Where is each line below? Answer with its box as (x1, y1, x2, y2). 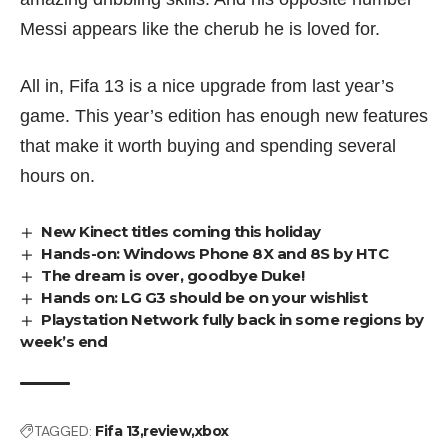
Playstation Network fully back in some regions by (41, 310, 424, 330)
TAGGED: (34, 422, 92, 441)
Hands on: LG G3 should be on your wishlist (41, 288, 368, 308)
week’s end (20, 332, 107, 352)
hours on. (20, 166, 95, 187)
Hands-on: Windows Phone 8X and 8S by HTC (41, 244, 389, 264)
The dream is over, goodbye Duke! (41, 266, 305, 286)
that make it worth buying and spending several (20, 136, 396, 157)
